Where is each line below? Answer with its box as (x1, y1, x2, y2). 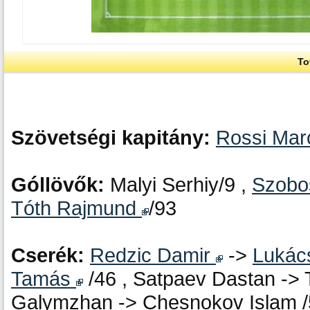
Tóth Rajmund (11, 197, 142, 219)
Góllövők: (11, 173, 110, 196)
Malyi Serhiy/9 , (110, 173, 252, 196)
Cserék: (11, 244, 90, 266)
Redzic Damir (90, 244, 216, 266)
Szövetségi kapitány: (11, 126, 216, 149)
